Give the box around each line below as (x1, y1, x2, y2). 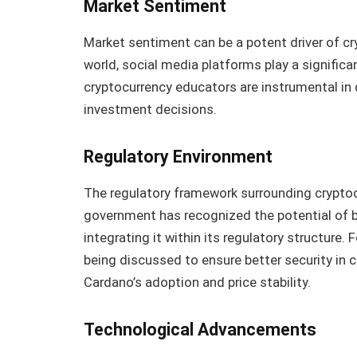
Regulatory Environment (84, 147, 273, 167)
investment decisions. (84, 102, 218, 118)
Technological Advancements (84, 319, 317, 339)
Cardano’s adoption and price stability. (84, 275, 312, 291)
